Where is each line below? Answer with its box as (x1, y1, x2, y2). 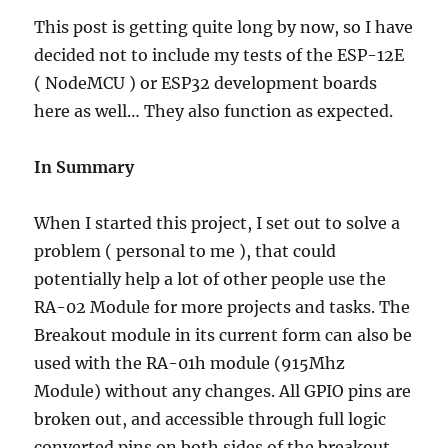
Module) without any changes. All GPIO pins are (34, 381, 412, 402)
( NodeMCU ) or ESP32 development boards (34, 73, 378, 94)
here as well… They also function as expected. (34, 101, 394, 122)
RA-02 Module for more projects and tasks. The (34, 297, 411, 318)
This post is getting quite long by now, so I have (34, 17, 414, 38)
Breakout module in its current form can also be (34, 325, 413, 346)
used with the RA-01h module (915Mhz (34, 353, 346, 374)
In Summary (34, 157, 135, 178)
